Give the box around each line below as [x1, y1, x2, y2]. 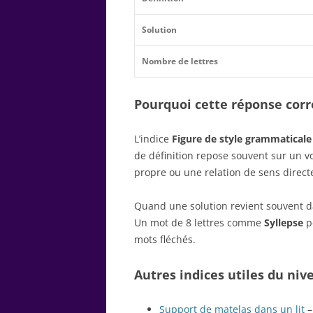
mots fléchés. [134, 232, 196, 246]
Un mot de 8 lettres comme [134, 215, 264, 229]
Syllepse [264, 215, 303, 229]
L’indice [134, 131, 172, 145]
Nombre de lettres [142, 54, 218, 67]
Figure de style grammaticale [172, 131, 312, 145]
